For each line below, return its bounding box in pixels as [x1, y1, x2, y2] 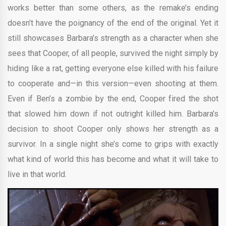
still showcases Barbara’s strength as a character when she [8, 33, 218, 43]
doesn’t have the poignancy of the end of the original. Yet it [8, 18, 218, 28]
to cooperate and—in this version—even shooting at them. [8, 78, 218, 88]
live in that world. [8, 169, 67, 179]
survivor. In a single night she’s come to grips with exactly [8, 139, 218, 149]
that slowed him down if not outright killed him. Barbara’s [8, 108, 218, 119]
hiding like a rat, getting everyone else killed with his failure [8, 63, 218, 73]
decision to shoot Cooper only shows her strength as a [8, 124, 218, 134]
